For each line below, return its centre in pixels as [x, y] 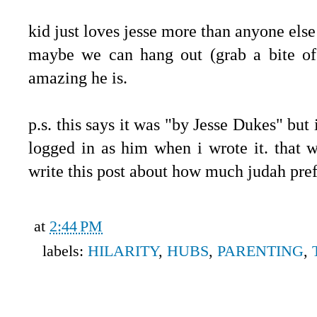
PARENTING [260, 251]
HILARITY [123, 251]
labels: [65, 251]
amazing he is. [78, 78]
